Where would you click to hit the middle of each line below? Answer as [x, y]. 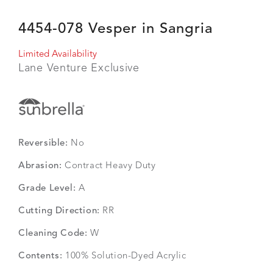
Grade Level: [47, 189]
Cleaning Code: [53, 234]
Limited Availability [58, 55]
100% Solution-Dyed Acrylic [124, 256]
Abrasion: [40, 166]
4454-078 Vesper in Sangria [115, 29]
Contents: [41, 256]
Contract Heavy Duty [109, 166]
